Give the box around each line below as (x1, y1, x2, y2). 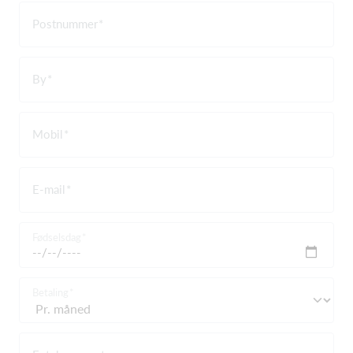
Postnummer (32, 16, 98, 31)
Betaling (32, 285, 69, 299)
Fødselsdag (32, 230, 81, 243)
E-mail (32, 181, 65, 196)
